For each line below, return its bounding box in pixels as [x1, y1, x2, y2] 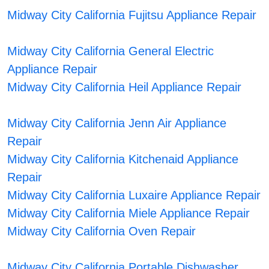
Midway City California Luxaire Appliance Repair [7, 189, 261, 202]
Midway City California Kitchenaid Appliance [7, 153, 238, 166]
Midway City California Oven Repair [7, 225, 196, 238]
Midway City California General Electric [7, 44, 214, 58]
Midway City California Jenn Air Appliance [7, 116, 226, 130]
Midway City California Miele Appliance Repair [7, 207, 250, 220]
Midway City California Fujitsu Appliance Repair [7, 8, 256, 22]
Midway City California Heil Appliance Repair [7, 80, 241, 94]
